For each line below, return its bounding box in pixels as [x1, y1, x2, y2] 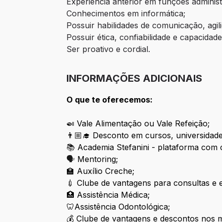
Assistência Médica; [77, 190, 150, 200]
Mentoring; [77, 154, 118, 165]
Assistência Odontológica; [74, 202, 170, 212]
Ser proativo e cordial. [66, 44, 151, 55]
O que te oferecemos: [66, 95, 153, 105]
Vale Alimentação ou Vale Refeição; [77, 118, 210, 129]
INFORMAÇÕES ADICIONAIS [66, 72, 203, 85]
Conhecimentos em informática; [66, 8, 186, 19]
